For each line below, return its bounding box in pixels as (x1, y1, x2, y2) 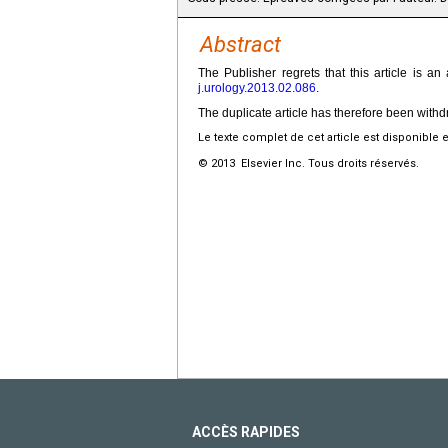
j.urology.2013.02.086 (198, 80, 316, 95)
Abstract (200, 31, 281, 57)
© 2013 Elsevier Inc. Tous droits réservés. (198, 156, 419, 170)
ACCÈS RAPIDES (192, 423, 300, 440)
